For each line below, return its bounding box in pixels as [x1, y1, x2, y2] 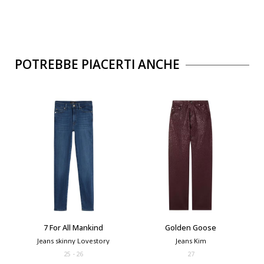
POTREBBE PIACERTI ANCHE [15, 56, 180, 73]
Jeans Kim [175, 236, 206, 246]
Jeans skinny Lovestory [37, 236, 110, 246]
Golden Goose [165, 223, 216, 233]
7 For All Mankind [44, 223, 103, 233]
